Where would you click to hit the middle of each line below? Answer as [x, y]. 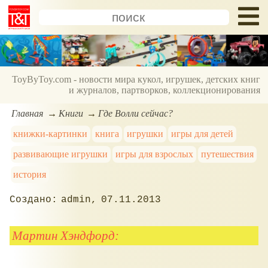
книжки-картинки [51, 133]
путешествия [227, 154]
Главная [28, 113]
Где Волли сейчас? [136, 113]
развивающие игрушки [61, 154]
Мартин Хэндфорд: [66, 235]
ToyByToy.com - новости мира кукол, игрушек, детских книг [136, 80]
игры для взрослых [155, 154]
